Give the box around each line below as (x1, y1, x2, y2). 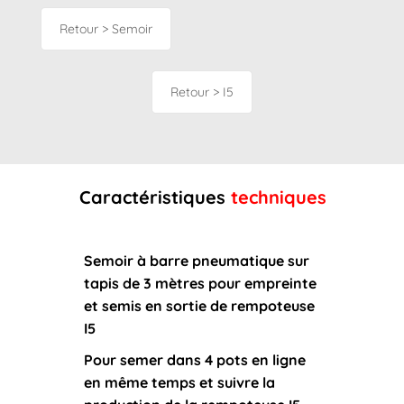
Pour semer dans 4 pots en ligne (83, 351, 306, 370)
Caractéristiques (78, 185, 225, 208)
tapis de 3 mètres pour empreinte (83, 274, 317, 293)
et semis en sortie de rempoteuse (83, 297, 315, 316)
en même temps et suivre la (83, 373, 275, 392)
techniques (230, 185, 326, 208)
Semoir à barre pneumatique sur (83, 252, 309, 271)
